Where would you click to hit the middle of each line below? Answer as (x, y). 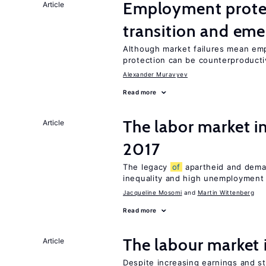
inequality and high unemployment (194, 178)
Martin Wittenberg (226, 192)
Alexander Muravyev (155, 74)
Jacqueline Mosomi (153, 192)
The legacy (147, 167)
